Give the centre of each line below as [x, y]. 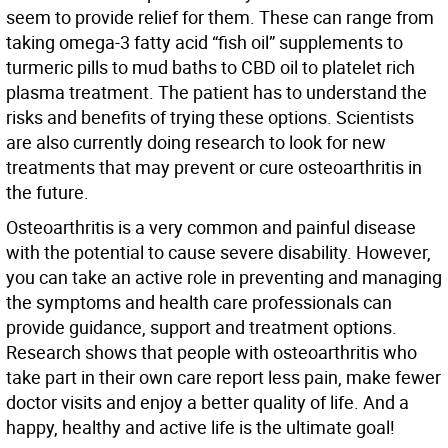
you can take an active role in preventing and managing [224, 277]
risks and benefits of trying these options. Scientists [210, 117]
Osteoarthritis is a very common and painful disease [211, 227]
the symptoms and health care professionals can [199, 302]
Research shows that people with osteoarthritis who [211, 352]
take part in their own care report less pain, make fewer [223, 377]
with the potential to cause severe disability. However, [218, 252]
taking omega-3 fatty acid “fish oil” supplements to [204, 42]
